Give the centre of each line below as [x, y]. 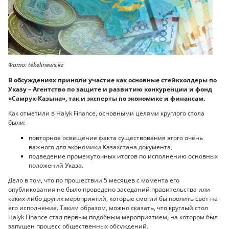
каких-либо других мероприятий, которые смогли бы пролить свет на [113, 199]
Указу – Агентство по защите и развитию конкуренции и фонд [110, 89]
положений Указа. [56, 165]
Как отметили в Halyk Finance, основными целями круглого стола [106, 113]
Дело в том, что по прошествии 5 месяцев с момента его [94, 180]
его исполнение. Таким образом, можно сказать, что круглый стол [108, 208]
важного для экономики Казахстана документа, [100, 147]
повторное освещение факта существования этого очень [116, 138]
